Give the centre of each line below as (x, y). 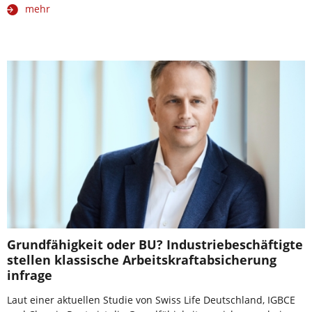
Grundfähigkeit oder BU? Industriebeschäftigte (155, 244)
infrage (30, 275)
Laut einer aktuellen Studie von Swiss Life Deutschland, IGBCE (151, 300)
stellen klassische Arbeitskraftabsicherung (142, 260)
